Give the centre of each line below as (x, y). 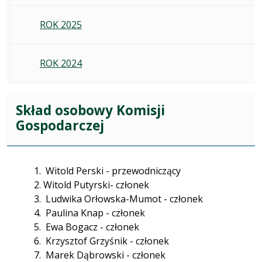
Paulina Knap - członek (94, 213)
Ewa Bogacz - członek (91, 227)
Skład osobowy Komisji (90, 111)
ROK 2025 (61, 25)
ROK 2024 (61, 63)
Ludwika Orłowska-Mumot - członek (123, 199)
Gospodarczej (60, 126)
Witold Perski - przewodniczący (113, 170)
